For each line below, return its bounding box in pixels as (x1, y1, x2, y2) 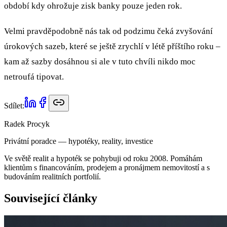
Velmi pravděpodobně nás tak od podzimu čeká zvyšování (4, 26, 213, 36)
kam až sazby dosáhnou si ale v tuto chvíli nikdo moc (4, 57, 196, 66)
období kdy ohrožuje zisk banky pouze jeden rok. (4, 1, 182, 11)
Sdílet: (4, 101, 24, 110)
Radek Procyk (4, 120, 50, 128)
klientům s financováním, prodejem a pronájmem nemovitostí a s (4, 163, 210, 172)
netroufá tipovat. (4, 72, 64, 82)
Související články (4, 191, 97, 205)
